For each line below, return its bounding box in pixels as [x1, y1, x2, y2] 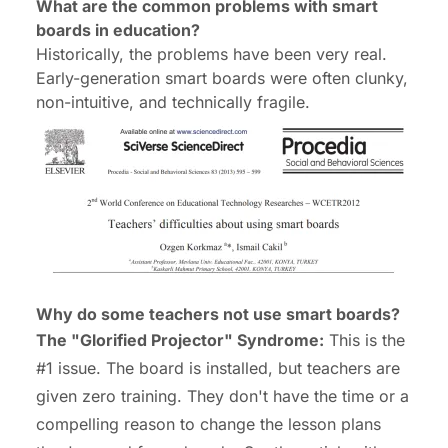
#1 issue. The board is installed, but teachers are [36, 358, 400, 379]
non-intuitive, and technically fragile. [36, 92, 310, 113]
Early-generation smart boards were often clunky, [36, 68, 408, 89]
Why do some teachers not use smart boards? [36, 304, 400, 325]
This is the [324, 330, 405, 351]
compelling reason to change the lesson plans [36, 414, 381, 435]
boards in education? [36, 20, 200, 41]
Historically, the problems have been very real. [36, 44, 387, 65]
